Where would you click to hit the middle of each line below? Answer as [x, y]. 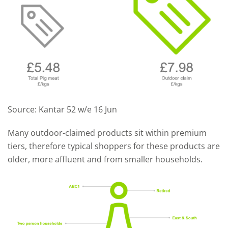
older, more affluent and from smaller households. [105, 159]
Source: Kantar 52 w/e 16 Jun [62, 109]
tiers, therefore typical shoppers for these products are [114, 146]
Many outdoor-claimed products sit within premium [107, 133]
